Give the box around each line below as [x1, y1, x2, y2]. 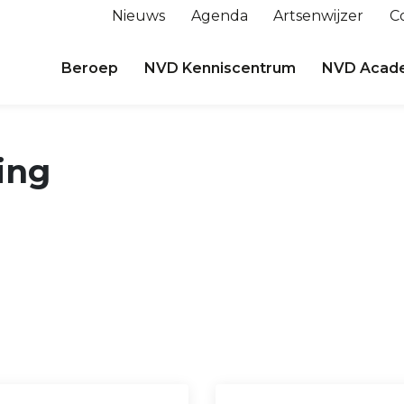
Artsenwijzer [273, 7, 364, 24]
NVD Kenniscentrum [144, 60, 297, 77]
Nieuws [111, 7, 165, 24]
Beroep [61, 60, 119, 77]
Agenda [190, 7, 248, 24]
